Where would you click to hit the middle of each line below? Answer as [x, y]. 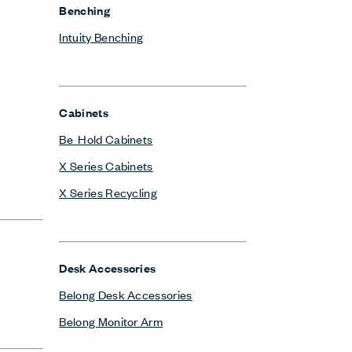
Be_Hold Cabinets [106, 139]
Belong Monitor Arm [111, 321]
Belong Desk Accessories [126, 294]
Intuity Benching [101, 37]
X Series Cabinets [106, 165]
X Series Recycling [108, 192]
